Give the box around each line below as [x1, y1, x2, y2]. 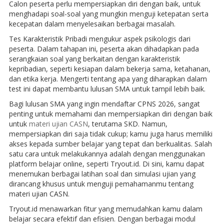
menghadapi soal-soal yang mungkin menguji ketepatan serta [8, 8, 208, 18]
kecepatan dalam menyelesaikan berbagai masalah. [8, 18, 175, 28]
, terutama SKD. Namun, [87, 118, 167, 128]
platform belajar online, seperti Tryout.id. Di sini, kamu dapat [8, 158, 204, 168]
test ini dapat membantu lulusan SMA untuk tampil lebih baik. [8, 83, 205, 93]
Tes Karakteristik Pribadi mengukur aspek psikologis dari [8, 33, 190, 43]
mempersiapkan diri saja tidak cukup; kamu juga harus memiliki [8, 128, 212, 138]
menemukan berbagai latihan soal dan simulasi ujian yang [8, 168, 195, 178]
